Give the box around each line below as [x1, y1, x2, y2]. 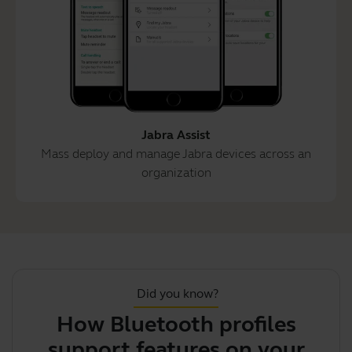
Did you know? [137, 285, 218, 301]
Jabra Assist [141, 126, 211, 142]
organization [141, 164, 211, 180]
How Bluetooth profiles [56, 310, 296, 338]
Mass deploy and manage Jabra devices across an [41, 145, 311, 161]
